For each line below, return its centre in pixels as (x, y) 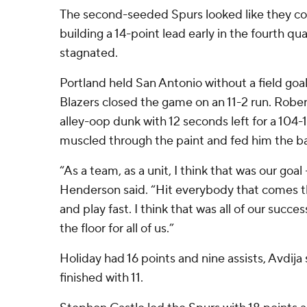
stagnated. (89, 53)
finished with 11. (101, 278)
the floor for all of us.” (117, 229)
